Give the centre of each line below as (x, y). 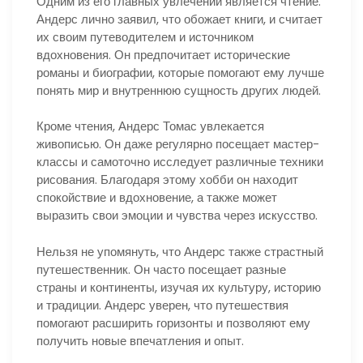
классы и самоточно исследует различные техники (180, 162)
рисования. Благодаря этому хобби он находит (167, 180)
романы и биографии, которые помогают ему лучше (180, 72)
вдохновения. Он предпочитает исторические (163, 54)
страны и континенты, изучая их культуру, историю (179, 287)
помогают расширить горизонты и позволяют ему (173, 322)
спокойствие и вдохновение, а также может (157, 198)
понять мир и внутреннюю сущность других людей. (179, 90)
